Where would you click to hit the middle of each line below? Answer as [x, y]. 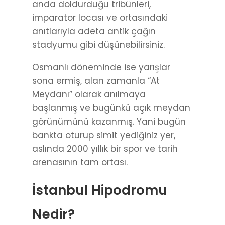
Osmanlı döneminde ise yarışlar [101, 68]
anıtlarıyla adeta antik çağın [94, 31]
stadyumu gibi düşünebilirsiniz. [98, 45]
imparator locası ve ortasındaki [100, 18]
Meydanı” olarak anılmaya [89, 95]
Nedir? [53, 215]
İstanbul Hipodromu [100, 191]
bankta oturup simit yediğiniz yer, [104, 135]
